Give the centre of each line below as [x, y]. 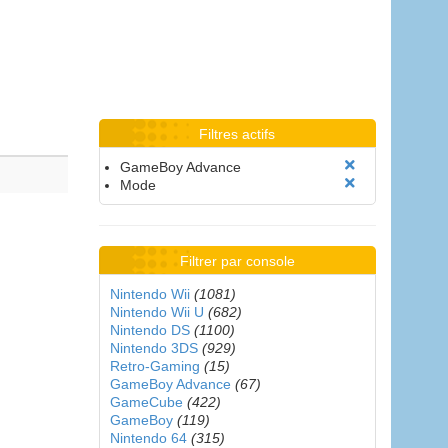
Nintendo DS [149, 330]
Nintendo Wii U [156, 312]
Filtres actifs [237, 134]
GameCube [146, 402]
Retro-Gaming [154, 366]
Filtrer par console [237, 261]
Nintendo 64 [148, 438]
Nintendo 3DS [153, 348]
